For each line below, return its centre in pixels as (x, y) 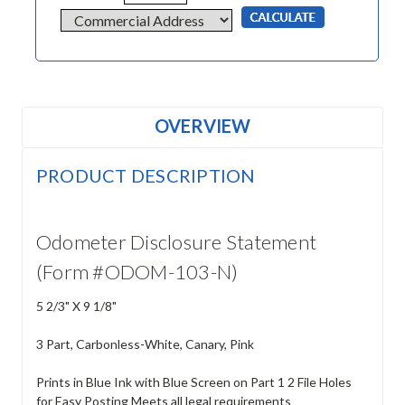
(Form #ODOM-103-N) (137, 272)
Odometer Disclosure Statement (176, 242)
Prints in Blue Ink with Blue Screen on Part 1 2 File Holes (193, 382)
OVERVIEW (202, 126)
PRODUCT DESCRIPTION (146, 176)
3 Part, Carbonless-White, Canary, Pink (145, 344)
